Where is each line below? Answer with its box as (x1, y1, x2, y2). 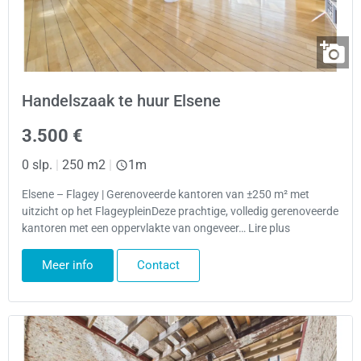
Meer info (42, 257, 93, 272)
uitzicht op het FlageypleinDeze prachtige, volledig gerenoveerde (22, 205, 338, 219)
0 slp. (22, 156, 52, 172)
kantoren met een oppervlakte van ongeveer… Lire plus (22, 222, 290, 236)
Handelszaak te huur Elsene (22, 90, 221, 110)
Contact (137, 257, 180, 272)
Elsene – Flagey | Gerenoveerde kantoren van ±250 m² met (22, 188, 309, 202)
